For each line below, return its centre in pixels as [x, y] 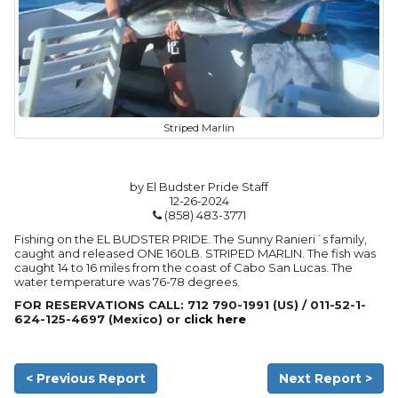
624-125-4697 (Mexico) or [99, 319]
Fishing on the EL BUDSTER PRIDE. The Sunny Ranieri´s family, [191, 239]
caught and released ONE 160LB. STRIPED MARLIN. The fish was [195, 254]
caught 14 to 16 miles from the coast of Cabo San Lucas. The [183, 268]
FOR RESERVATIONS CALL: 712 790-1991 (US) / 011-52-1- [190, 305]
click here [215, 319]
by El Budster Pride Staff [199, 187]
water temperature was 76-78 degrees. [127, 282]
